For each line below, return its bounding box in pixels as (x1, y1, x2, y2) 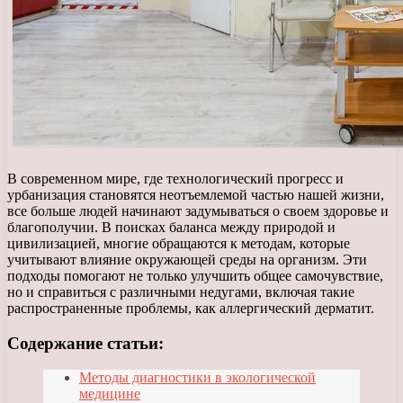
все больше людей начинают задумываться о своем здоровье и (7, 202, 389, 219)
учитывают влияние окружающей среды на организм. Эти (7, 251, 367, 267)
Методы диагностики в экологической (79, 370, 316, 386)
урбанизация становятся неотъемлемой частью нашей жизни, (7, 186, 384, 202)
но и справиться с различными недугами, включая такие (7, 283, 354, 300)
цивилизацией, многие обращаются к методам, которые (7, 235, 350, 251)
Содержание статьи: (7, 333, 164, 353)
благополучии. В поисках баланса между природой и (7, 219, 336, 235)
